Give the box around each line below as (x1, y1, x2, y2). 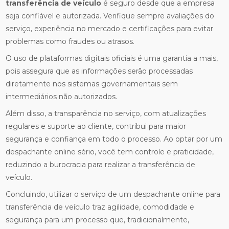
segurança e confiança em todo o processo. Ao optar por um (6, 134, 223, 144)
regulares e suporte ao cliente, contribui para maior (6, 122, 187, 131)
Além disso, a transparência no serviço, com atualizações (6, 109, 207, 118)
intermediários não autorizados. (6, 92, 118, 101)
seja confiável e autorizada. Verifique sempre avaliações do (6, 11, 215, 20)
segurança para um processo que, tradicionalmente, (6, 215, 190, 224)
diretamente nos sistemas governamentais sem (6, 79, 178, 88)
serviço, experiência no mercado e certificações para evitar (6, 24, 214, 33)
